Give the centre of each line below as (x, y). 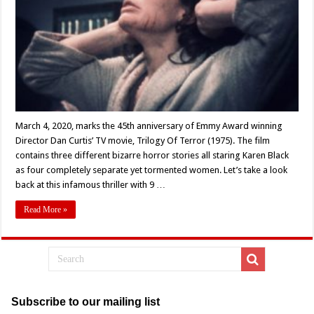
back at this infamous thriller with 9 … (91, 185)
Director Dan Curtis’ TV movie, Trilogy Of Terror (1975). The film (143, 141)
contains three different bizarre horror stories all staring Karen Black (152, 156)
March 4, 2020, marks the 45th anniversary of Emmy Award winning (149, 126)
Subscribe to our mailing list (85, 302)
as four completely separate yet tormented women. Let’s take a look (152, 170)
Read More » (46, 210)
